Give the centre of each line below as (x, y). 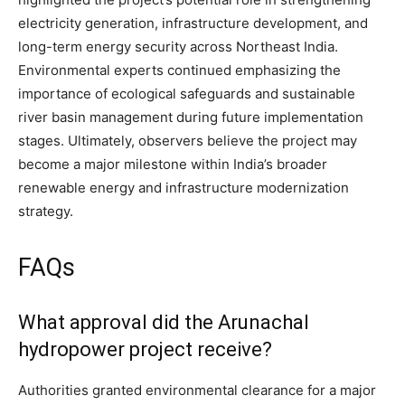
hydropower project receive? (145, 350)
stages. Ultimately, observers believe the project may (188, 141)
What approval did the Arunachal (164, 323)
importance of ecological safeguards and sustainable (187, 94)
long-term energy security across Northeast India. (178, 47)
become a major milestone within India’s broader (173, 165)
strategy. (46, 212)
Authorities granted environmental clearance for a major (197, 391)
